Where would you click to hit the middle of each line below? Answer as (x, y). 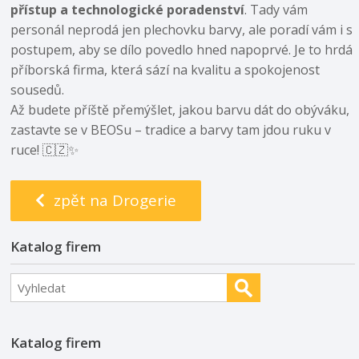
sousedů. (38, 89)
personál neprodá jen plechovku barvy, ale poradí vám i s (182, 29)
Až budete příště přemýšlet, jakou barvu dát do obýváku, (180, 109)
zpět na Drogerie (113, 200)
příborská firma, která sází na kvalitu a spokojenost (165, 69)
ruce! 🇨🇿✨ (45, 149)
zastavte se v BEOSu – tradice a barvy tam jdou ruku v (171, 129)
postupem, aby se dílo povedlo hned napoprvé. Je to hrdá (182, 49)
